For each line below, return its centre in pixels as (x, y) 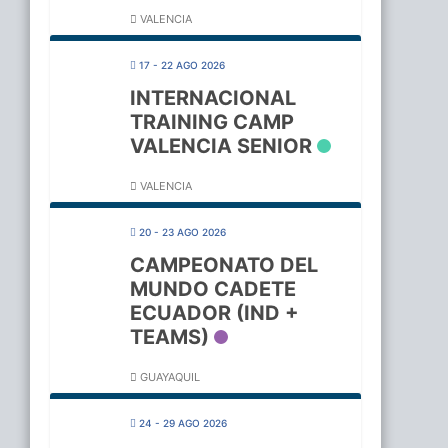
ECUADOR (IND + (214, 313)
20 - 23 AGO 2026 (182, 232)
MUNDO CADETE (212, 289)
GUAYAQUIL (168, 377)
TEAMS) (169, 337)
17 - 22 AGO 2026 (181, 65)
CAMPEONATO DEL (223, 265)
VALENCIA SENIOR (220, 146)
